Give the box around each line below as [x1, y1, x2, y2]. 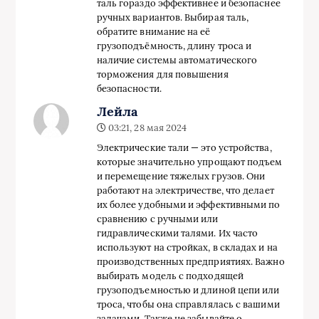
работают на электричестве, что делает [96, 184, 274, 197]
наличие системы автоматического [96, 54, 258, 67]
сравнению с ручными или [96, 213, 219, 226]
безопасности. [96, 83, 162, 95]
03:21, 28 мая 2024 [105, 122, 187, 135]
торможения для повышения [96, 68, 229, 81]
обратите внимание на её [96, 26, 211, 38]
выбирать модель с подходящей [96, 270, 244, 283]
